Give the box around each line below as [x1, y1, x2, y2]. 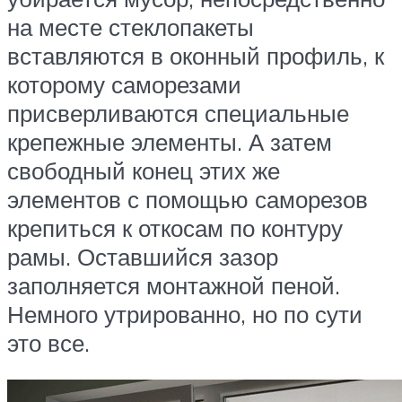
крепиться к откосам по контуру [7, 213, 343, 242]
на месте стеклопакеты [7, 12, 254, 41]
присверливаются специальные [7, 98, 349, 127]
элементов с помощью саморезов [7, 184, 368, 214]
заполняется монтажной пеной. [7, 270, 340, 300]
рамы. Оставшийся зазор [7, 241, 278, 271]
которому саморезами [7, 69, 241, 99]
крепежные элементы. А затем [7, 127, 332, 156]
